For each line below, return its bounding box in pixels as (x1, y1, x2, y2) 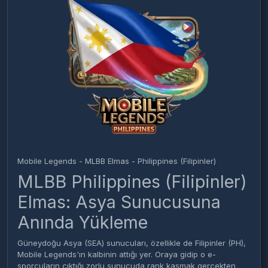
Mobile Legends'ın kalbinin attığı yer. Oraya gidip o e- (17, 249, 216, 259)
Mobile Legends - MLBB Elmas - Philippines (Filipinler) (17, 156, 216, 166)
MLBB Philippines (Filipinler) (17, 171, 247, 192)
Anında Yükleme (17, 212, 148, 233)
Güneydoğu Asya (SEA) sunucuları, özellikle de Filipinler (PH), (17, 238, 246, 248)
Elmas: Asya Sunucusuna (17, 191, 221, 212)
